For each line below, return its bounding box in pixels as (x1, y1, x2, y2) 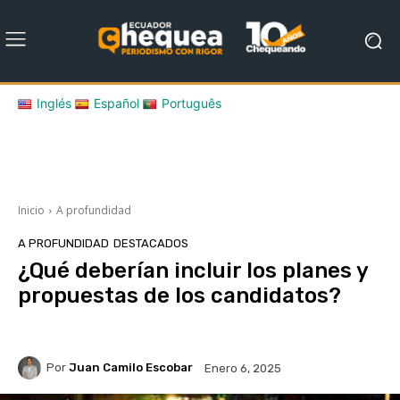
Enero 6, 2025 (204, 361, 281, 375)
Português (162, 95, 221, 111)
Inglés (37, 95, 71, 111)
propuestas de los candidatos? (18, 282, 341, 308)
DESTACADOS (113, 236, 188, 250)
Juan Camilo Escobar (69, 361, 193, 375)
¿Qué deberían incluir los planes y (18, 257, 368, 283)
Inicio (18, 202, 45, 218)
